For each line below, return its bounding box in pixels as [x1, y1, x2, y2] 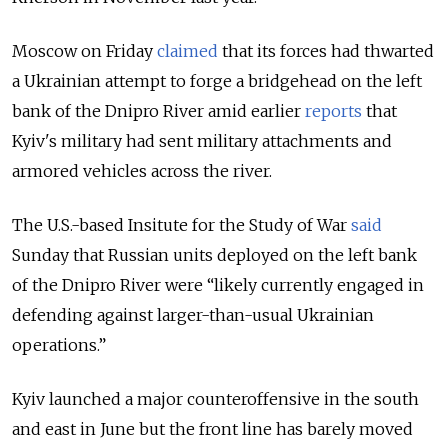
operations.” [12, 334, 106, 355]
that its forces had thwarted [218, 40, 434, 61]
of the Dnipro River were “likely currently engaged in [12, 274, 424, 295]
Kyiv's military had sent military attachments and [12, 130, 392, 151]
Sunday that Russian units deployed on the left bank [12, 244, 417, 265]
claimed [157, 40, 218, 61]
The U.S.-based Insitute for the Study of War [12, 214, 351, 235]
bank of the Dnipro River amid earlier [12, 100, 305, 121]
